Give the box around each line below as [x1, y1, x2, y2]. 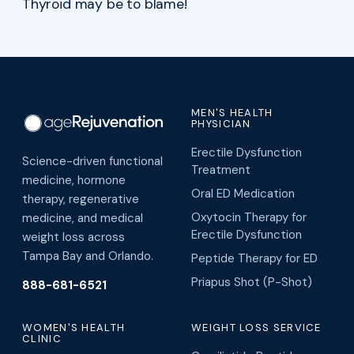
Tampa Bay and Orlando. [22, 248, 153, 265]
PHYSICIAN [191, 117, 251, 131]
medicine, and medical [22, 210, 143, 227]
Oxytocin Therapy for [191, 209, 307, 226]
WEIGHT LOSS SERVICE [191, 321, 322, 335]
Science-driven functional [22, 153, 163, 170]
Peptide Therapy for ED [191, 250, 318, 267]
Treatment [191, 162, 250, 179]
